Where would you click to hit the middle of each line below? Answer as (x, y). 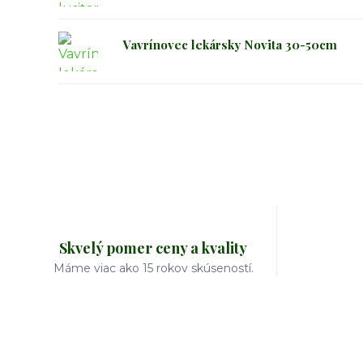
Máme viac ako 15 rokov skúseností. (153, 268)
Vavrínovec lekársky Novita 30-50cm (230, 44)
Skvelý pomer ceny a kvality (154, 248)
